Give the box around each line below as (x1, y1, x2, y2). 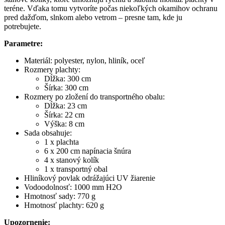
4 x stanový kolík (44, 156, 99, 165)
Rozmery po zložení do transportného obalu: (24, 92, 165, 101)
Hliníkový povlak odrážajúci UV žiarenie (24, 174, 155, 183)
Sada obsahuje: (24, 129, 72, 138)
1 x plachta (44, 138, 79, 147)
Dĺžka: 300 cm (44, 74, 91, 83)
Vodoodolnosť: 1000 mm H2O (24, 183, 122, 192)
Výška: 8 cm (44, 120, 84, 129)
